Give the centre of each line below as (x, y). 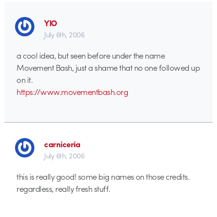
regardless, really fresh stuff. (63, 188)
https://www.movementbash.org (72, 91)
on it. (25, 79)
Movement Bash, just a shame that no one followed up (108, 67)
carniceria (62, 144)
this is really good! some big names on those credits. (103, 176)
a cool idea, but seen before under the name (91, 55)
